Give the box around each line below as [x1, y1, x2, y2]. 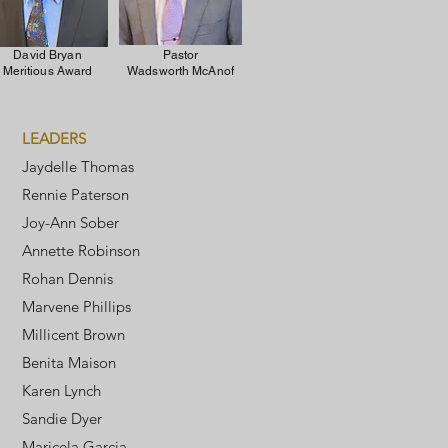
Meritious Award [2, 64, 93, 78]
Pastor [162, 48, 199, 62]
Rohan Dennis [22, 269, 113, 288]
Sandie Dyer [22, 409, 102, 428]
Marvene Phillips [22, 297, 131, 316]
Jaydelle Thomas [22, 157, 134, 176]
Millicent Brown [22, 325, 125, 344]
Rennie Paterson [22, 185, 129, 204]
